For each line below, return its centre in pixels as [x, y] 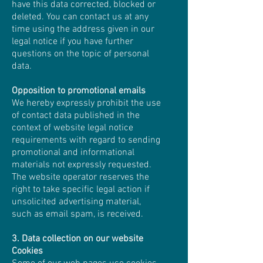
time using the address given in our [83, 29]
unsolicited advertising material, [76, 202]
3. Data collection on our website [77, 239]
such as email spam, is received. [77, 214]
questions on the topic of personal [80, 54]
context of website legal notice [73, 128]
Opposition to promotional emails [79, 91]
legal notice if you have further [73, 42]
